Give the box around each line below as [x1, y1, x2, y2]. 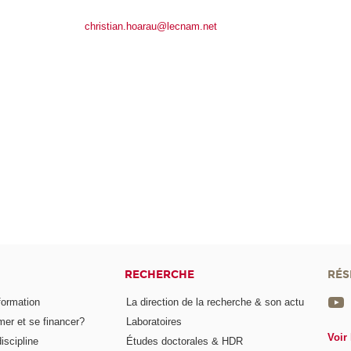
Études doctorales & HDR [126, 335, 244, 348]
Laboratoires [126, 316, 183, 328]
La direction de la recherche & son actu [126, 296, 305, 309]
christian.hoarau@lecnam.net [84, 20, 217, 32]
